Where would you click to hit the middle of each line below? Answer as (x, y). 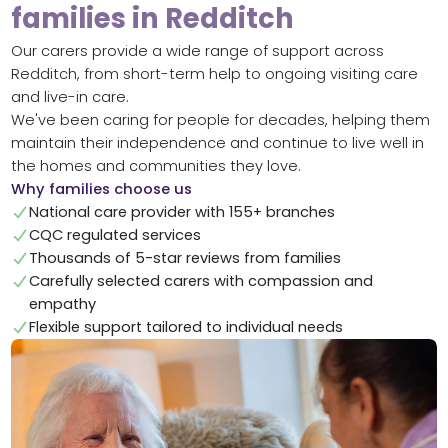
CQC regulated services (115, 234)
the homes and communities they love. (155, 165)
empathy (63, 303)
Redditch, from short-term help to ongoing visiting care (214, 73)
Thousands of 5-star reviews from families (185, 257)
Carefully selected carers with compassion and (201, 280)
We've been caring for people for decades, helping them (220, 119)
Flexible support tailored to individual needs (186, 326)
